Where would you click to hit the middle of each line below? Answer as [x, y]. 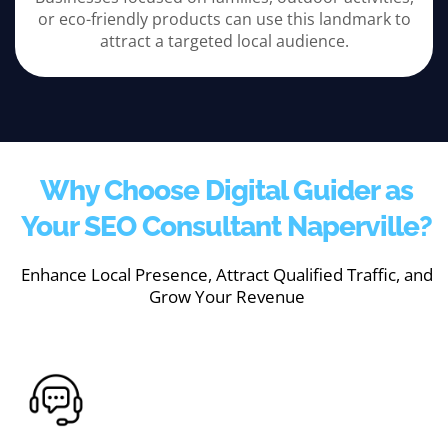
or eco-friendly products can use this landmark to [224, 19]
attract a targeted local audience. [224, 41]
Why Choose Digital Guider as [226, 190]
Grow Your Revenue [226, 297]
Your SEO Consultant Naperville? [226, 226]
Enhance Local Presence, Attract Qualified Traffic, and [226, 275]
